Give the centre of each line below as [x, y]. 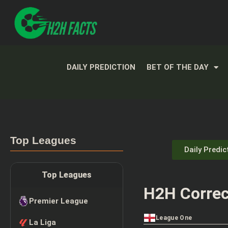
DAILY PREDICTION [101, 67]
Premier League [59, 201]
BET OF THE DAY [177, 67]
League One [174, 218]
